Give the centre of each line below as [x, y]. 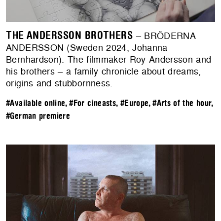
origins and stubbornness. [59, 83]
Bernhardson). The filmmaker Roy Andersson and [109, 60]
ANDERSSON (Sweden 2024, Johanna [87, 48]
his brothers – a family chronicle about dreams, [104, 72]
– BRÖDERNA [165, 36]
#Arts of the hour [182, 104]
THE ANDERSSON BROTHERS [70, 36]
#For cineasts [93, 104]
